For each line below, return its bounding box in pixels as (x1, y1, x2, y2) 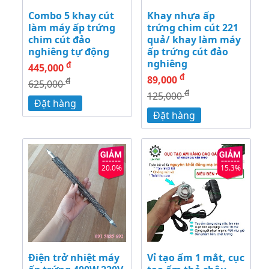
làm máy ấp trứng (28, 21, 115, 35)
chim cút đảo (28, 33, 91, 47)
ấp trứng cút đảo (147, 45, 228, 59)
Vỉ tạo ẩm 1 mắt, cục (147, 251, 244, 265)
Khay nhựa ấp (147, 9, 215, 23)
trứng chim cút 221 (147, 21, 238, 35)
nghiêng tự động (28, 45, 109, 59)
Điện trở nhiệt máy (28, 251, 119, 265)
